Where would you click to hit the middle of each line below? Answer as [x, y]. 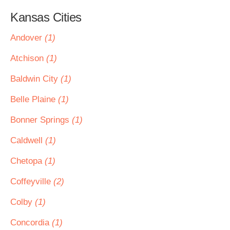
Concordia [31, 223]
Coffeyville [32, 181]
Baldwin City [35, 79]
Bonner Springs [41, 120]
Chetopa [27, 161]
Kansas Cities [46, 17]
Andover [27, 38]
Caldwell [28, 140]
